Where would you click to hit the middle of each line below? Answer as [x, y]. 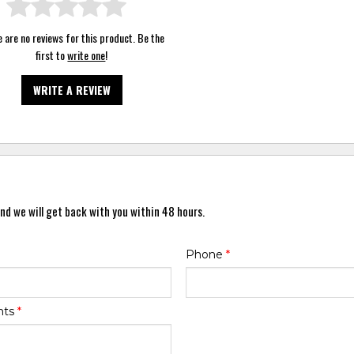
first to [52, 55]
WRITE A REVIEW [72, 90]
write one [87, 55]
